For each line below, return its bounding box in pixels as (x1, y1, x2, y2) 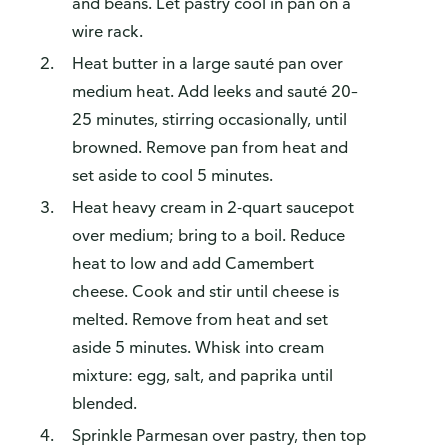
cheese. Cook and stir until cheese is (72, 281, 339, 302)
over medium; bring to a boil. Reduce (72, 225, 345, 246)
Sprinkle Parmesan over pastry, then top (72, 425, 366, 446)
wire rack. (72, 21, 143, 42)
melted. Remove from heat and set (72, 309, 328, 330)
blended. (72, 393, 137, 414)
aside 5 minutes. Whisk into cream (72, 337, 324, 358)
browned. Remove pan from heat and (72, 137, 348, 158)
